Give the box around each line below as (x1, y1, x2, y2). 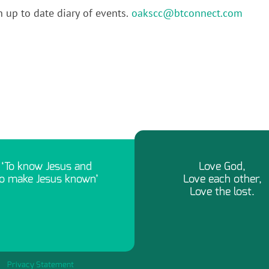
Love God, (199, 159, 246, 174)
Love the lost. (190, 184, 255, 199)
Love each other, (183, 172, 262, 186)
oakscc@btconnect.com (131, 6, 243, 20)
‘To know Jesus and (1, 159, 92, 174)
